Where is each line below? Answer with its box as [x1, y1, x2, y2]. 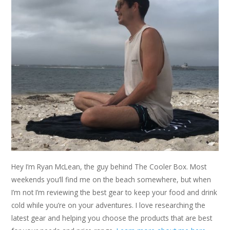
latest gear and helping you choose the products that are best [11, 213, 213, 223]
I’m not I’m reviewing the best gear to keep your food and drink [11, 187, 218, 198]
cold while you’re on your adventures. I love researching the [11, 200, 206, 210]
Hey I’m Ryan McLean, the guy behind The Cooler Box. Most [11, 162, 207, 172]
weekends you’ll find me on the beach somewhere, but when [11, 175, 212, 185]
